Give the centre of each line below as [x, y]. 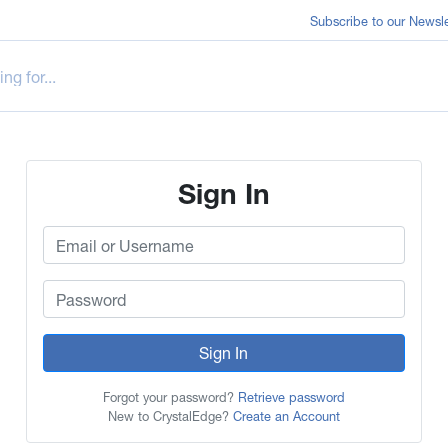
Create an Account [286, 416]
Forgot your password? [170, 397]
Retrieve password [291, 397]
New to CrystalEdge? [170, 416]
